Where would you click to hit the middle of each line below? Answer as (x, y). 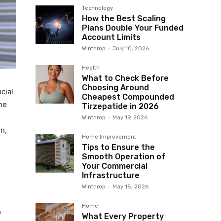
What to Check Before (125, 78)
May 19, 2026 (130, 118)
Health (91, 68)
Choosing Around (115, 88)
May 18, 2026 (130, 187)
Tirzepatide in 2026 (120, 106)
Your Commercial (115, 166)
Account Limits (111, 37)
